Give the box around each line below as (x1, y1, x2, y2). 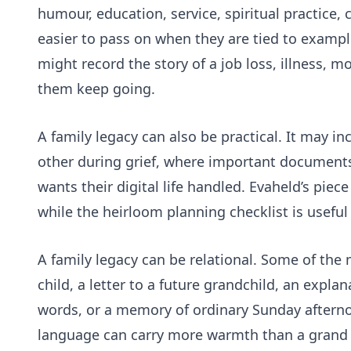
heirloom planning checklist (103, 201, 288, 221)
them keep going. (38, 79, 155, 99)
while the (38, 201, 103, 221)
